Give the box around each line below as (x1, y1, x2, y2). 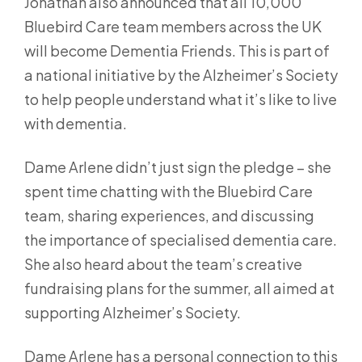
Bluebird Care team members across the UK (24, 17, 322, 36)
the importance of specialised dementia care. (24, 230, 337, 249)
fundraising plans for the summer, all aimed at (24, 279, 335, 297)
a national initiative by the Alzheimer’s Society (24, 65, 338, 84)
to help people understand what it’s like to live (24, 90, 337, 108)
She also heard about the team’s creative (24, 255, 302, 273)
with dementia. (24, 114, 127, 133)
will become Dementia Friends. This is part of (24, 41, 330, 60)
